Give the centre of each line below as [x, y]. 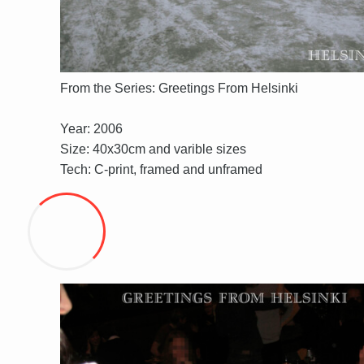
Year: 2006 [91, 128]
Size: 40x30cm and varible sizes [153, 149]
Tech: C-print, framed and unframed [161, 169]
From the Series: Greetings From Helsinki [179, 88]
